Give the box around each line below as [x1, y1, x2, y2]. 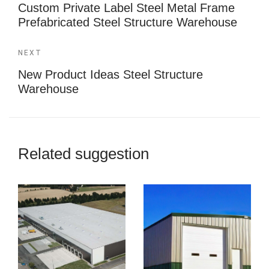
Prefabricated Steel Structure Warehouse [18, 16, 237, 29]
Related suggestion [18, 145, 149, 163]
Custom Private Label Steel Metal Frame [18, 1, 235, 14]
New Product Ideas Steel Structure [18, 68, 203, 81]
